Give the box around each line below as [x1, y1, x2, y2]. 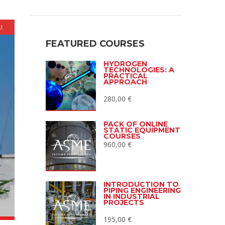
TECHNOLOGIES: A [103, 65, 174, 75]
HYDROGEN [103, 59, 147, 69]
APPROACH [103, 77, 147, 87]
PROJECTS [103, 198, 144, 207]
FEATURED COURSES [46, 38, 145, 50]
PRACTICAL [103, 71, 148, 81]
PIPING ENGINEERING [103, 186, 181, 195]
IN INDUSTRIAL [103, 192, 160, 201]
